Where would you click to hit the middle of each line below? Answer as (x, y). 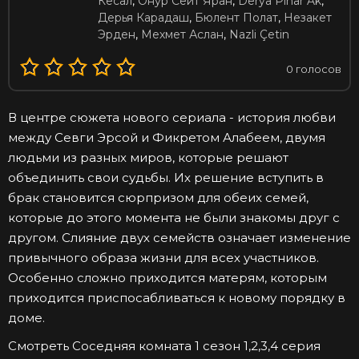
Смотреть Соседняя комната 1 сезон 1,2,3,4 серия (164, 346)
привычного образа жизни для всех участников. (163, 258)
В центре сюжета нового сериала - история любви (172, 118)
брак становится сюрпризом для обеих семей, (158, 198)
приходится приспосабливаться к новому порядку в (177, 298)
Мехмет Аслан (182, 35)
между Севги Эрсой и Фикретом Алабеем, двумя (167, 138)
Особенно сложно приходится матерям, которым (167, 278)
